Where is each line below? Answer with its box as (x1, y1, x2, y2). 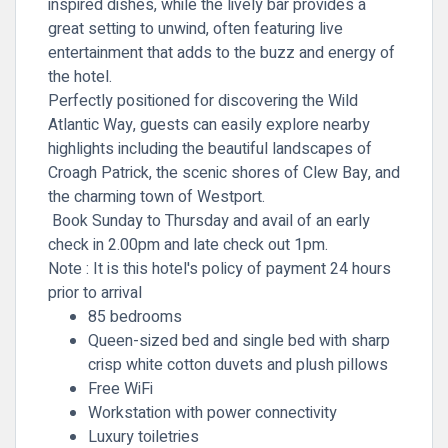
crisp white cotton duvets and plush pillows (88, 353, 388, 377)
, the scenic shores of (149, 161, 303, 185)
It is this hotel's (93, 257, 198, 281)
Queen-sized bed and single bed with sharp (88, 329, 390, 353)
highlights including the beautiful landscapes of (48, 137, 372, 161)
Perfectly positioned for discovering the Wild (48, 89, 358, 113)
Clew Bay (303, 161, 368, 185)
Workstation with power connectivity (88, 401, 337, 425)
